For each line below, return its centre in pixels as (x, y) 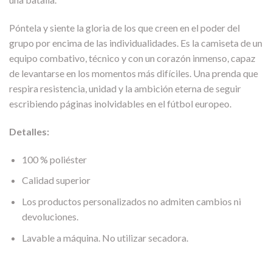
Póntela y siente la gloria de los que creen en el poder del (124, 28)
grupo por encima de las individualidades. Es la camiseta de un (136, 43)
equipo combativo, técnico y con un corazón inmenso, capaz (132, 58)
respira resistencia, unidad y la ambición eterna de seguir (125, 89)
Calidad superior (56, 180)
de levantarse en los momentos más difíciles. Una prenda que (134, 73)
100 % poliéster (54, 159)
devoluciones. (50, 216)
